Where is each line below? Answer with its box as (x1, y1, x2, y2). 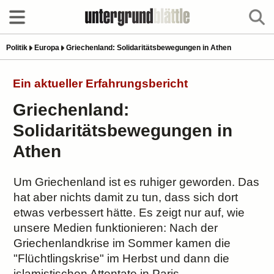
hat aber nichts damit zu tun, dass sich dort (13, 191, 239, 204)
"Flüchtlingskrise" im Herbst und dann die (13, 252, 230, 265)
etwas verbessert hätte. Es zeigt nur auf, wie (13, 206, 245, 219)
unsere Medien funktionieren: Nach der (13, 221, 218, 234)
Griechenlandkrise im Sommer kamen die (13, 237, 231, 250)
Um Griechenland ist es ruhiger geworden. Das (13, 176, 260, 188)
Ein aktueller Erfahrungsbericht (12, 77, 188, 90)
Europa (34, 43, 59, 52)
